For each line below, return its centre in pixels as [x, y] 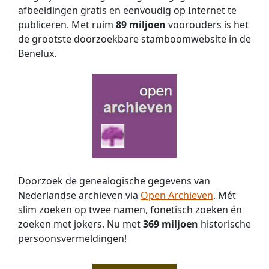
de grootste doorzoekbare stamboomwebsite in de [134, 39]
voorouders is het [207, 25]
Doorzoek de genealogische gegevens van [114, 181]
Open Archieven [177, 195]
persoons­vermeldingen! [72, 239]
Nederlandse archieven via [79, 195]
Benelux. [37, 54]
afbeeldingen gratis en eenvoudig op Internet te [127, 11]
